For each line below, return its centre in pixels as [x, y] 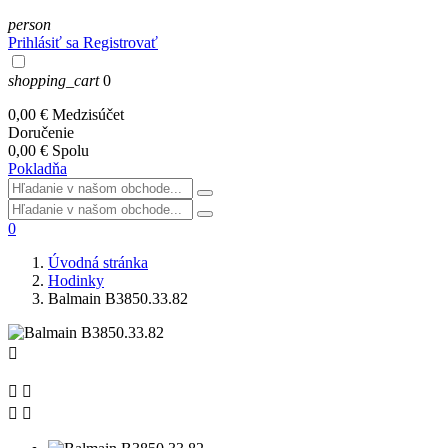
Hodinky [76, 280]
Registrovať [120, 42]
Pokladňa [37, 168]
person [29, 24]
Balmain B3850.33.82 [118, 298]
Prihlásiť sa [43, 42]
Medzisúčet [88, 114]
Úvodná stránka [98, 262]
